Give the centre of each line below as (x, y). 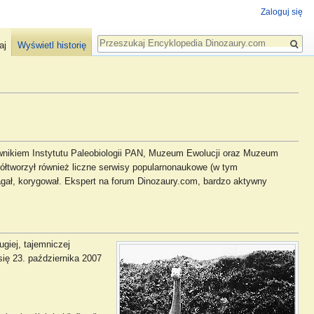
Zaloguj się (282, 12)
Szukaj (119, 36)
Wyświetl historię (52, 45)
